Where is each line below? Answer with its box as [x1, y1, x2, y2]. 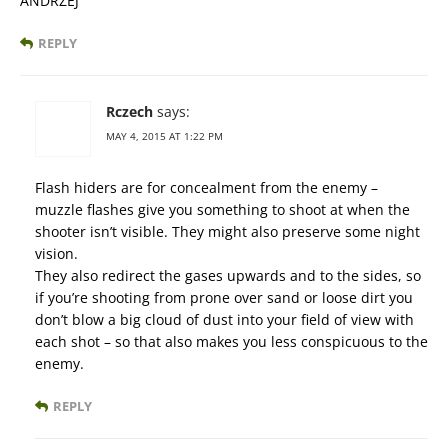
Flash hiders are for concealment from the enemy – [35, 177, 378, 197]
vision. [35, 243, 78, 263]
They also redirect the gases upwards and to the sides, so [35, 265, 421, 285]
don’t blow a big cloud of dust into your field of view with [35, 309, 414, 329]
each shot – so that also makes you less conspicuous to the [35, 331, 428, 351]
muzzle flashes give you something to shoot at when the [35, 199, 410, 219]
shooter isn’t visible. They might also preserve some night [35, 221, 420, 241]
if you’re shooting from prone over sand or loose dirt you [35, 287, 413, 307]
